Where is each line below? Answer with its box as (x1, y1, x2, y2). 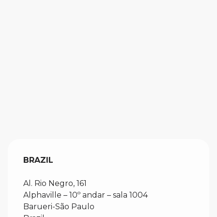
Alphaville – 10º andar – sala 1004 (23, 190, 148, 200)
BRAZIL (23, 155, 53, 165)
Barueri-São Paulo (23, 202, 94, 211)
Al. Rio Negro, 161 (23, 179, 87, 188)
